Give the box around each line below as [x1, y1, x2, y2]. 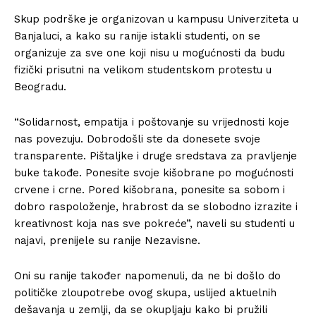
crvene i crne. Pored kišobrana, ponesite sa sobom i [14, 183, 285, 196]
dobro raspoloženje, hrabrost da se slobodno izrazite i [14, 200, 298, 213]
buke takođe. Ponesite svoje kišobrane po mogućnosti [14, 166, 293, 179]
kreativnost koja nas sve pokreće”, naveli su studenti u [14, 217, 295, 230]
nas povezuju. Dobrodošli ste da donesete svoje [14, 133, 260, 145]
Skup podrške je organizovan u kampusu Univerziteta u [14, 13, 298, 25]
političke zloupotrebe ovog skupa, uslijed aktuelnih [14, 286, 276, 299]
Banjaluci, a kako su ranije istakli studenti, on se [14, 30, 260, 42]
